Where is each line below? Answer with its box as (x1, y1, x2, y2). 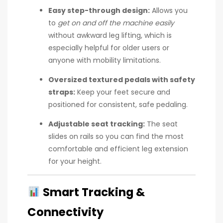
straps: (48, 87, 75, 97)
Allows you (150, 5, 188, 15)
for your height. (48, 156, 102, 166)
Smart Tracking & (42, 184, 145, 200)
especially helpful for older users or (48, 42, 169, 53)
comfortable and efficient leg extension (48, 143, 188, 154)
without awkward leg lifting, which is (48, 30, 172, 40)
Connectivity (27, 204, 104, 220)
